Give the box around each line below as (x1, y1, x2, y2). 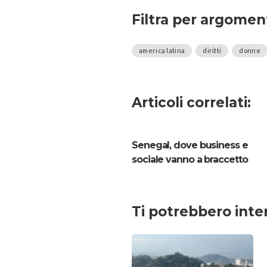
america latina (139, 46, 185, 55)
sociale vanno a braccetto (132, 154, 248, 166)
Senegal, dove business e (132, 139, 248, 151)
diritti (203, 46, 222, 55)
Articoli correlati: (132, 94, 251, 111)
